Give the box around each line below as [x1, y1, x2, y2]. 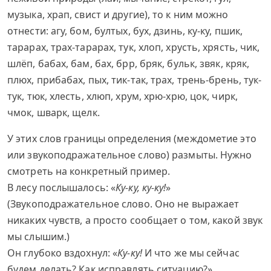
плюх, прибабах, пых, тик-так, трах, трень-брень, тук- [7, 73, 262, 87]
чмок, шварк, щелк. [7, 106, 100, 119]
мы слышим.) [7, 230, 70, 243]
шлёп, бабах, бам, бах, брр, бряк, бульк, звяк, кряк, [7, 57, 250, 70]
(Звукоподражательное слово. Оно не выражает [7, 197, 240, 211]
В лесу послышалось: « [7, 181, 116, 194]
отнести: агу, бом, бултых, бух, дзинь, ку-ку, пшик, [7, 24, 243, 38]
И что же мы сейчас [142, 246, 240, 260]
